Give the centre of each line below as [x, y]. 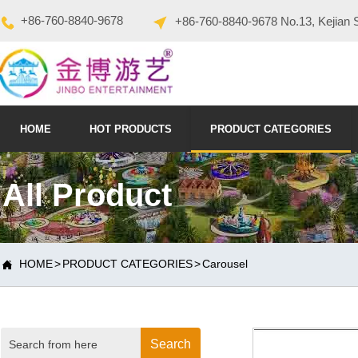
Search [171, 344]
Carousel [225, 263]
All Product [87, 195]
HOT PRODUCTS [131, 129]
